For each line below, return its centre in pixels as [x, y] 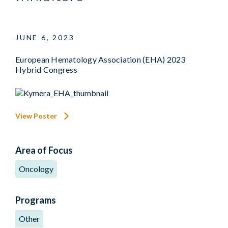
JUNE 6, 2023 [45, 37]
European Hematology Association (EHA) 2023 [101, 59]
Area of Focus [44, 150]
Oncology [36, 168]
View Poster [37, 116]
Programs [36, 200]
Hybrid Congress [46, 69]
